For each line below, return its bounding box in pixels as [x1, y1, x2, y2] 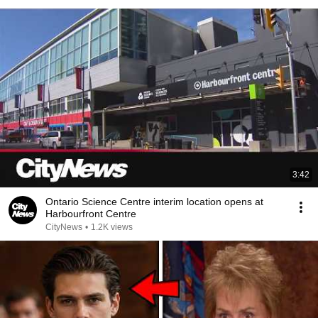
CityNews [45, 222, 82, 232]
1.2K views [91, 222, 133, 232]
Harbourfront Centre [45, 208, 136, 219]
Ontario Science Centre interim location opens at [45, 196, 263, 207]
